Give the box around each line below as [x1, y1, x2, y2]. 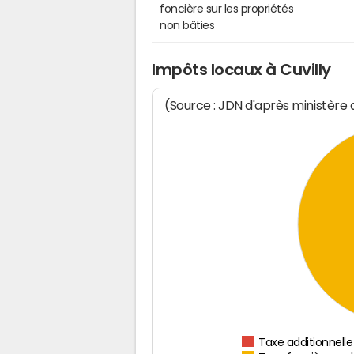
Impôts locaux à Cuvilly [152, 61, 331, 77]
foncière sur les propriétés [160, 2, 294, 14]
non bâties [160, 19, 215, 31]
